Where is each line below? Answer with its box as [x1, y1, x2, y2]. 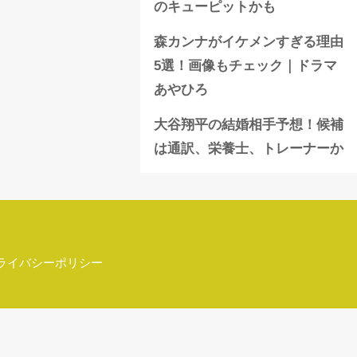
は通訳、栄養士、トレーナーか [154, 140, 343, 156]
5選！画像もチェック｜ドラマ [154, 57, 337, 73]
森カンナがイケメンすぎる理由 [154, 33, 343, 49]
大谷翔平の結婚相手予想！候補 [154, 116, 343, 132]
